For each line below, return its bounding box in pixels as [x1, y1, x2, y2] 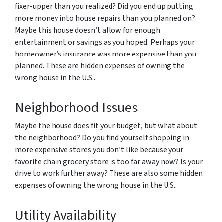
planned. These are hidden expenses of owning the [15, 60, 185, 71]
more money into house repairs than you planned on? [15, 13, 195, 24]
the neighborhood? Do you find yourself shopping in [15, 132, 189, 143]
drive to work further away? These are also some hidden [15, 168, 203, 179]
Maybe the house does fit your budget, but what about [15, 120, 197, 131]
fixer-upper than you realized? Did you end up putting [15, 1, 193, 12]
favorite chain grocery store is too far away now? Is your [15, 156, 203, 167]
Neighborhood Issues [15, 98, 138, 117]
